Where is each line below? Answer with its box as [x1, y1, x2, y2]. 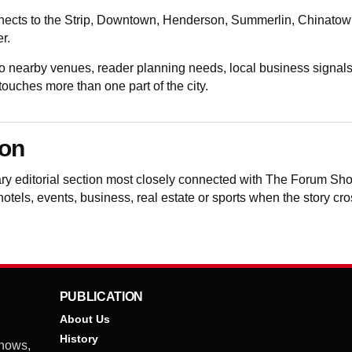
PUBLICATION [59, 290, 143, 303]
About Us [59, 313, 110, 325]
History [59, 332, 98, 345]
